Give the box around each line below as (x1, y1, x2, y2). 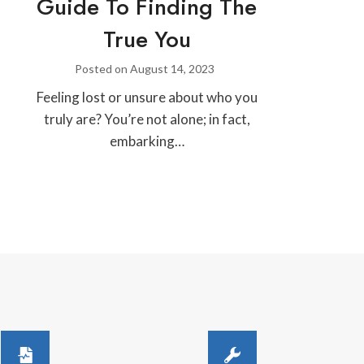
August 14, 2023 (130, 61, 215, 76)
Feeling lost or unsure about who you (36, 88, 258, 106)
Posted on (75, 61, 131, 76)
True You (102, 22, 191, 56)
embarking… (109, 132, 184, 149)
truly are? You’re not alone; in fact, (43, 110, 250, 128)
